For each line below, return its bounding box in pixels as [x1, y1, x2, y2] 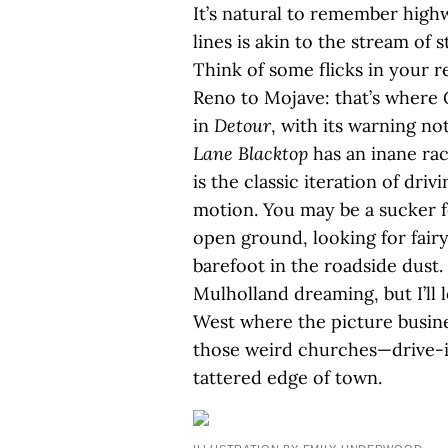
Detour [214, 114, 271, 137]
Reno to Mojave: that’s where [193, 86, 443, 109]
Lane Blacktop [193, 142, 308, 165]
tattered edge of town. [193, 366, 382, 389]
